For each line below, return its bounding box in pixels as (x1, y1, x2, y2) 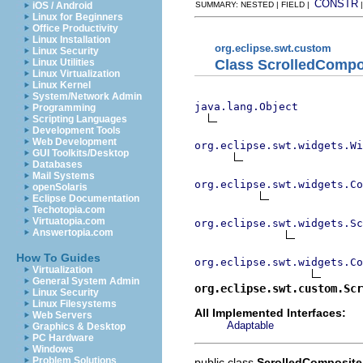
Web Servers (32, 310, 92, 321)
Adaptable (227, 318, 274, 331)
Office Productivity (32, 23, 118, 34)
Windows (32, 344, 74, 355)
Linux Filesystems (32, 298, 117, 310)
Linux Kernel (32, 79, 91, 91)
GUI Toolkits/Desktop (32, 147, 129, 159)
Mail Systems (32, 170, 95, 181)
